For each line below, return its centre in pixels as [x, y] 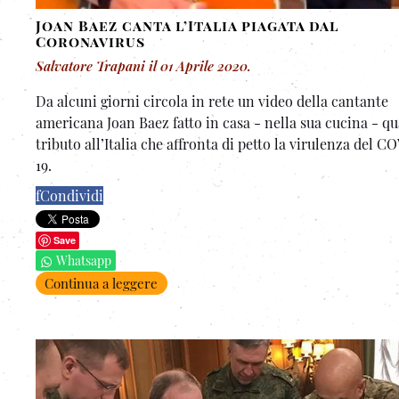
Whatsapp [84, 260]
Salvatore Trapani [90, 65]
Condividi [72, 195]
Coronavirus [90, 41]
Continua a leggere [101, 283]
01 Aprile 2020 [204, 65]
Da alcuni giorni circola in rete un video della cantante [212, 101]
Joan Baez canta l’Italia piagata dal [187, 25]
